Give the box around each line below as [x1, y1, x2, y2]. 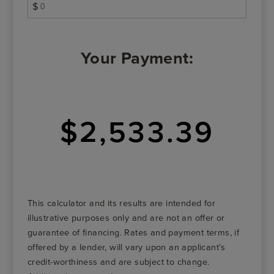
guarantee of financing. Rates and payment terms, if [27, 226, 240, 239]
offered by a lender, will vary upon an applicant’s [27, 240, 226, 254]
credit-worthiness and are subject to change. [27, 255, 210, 268]
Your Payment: [80, 46, 194, 70]
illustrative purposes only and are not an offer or [27, 211, 225, 224]
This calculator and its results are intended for [27, 196, 215, 210]
